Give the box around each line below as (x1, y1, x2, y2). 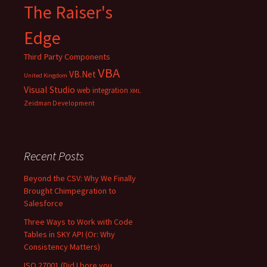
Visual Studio (24, 83, 75, 95)
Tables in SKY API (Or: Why (24, 228, 115, 240)
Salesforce (24, 197, 63, 209)
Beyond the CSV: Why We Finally (24, 172, 136, 184)
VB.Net (69, 68, 96, 80)
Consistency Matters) (24, 241, 100, 252)
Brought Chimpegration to (24, 185, 116, 196)
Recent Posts (24, 148, 84, 163)
